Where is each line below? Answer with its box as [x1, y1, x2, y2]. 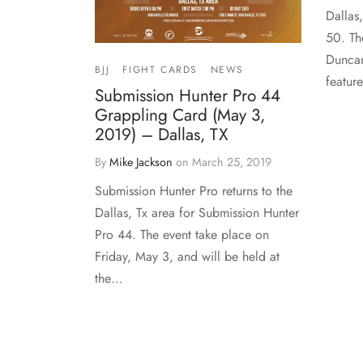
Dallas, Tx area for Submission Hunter [95, 203, 299, 222]
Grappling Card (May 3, [95, 102, 265, 127]
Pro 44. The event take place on [95, 224, 269, 244]
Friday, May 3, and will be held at [95, 246, 280, 266]
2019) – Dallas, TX [95, 122, 228, 147]
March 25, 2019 [192, 153, 271, 170]
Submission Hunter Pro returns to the [95, 181, 293, 200]
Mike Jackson [109, 153, 173, 170]
